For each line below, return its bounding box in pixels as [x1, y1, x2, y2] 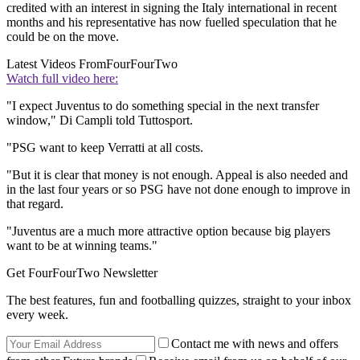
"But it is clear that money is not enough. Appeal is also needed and [6, 168, 348, 182]
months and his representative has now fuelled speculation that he [6, 15, 337, 30]
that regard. [6, 197, 63, 211]
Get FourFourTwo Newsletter [6, 266, 157, 280]
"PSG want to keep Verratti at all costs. [6, 141, 203, 155]
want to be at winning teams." [6, 239, 157, 253]
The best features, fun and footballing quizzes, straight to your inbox [6, 293, 351, 308]
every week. [6, 308, 68, 322]
